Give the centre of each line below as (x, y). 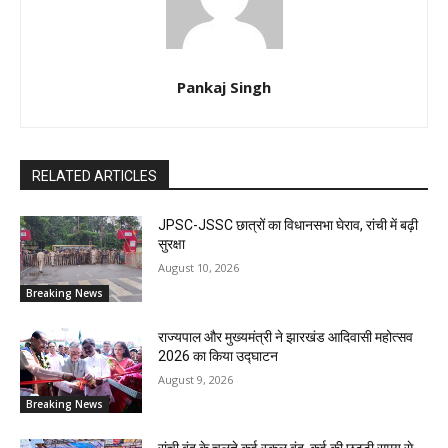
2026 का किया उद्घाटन (218, 355)
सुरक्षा (172, 244)
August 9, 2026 (196, 379)
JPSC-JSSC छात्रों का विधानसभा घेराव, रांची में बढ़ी (288, 225)
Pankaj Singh (224, 87)
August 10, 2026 (199, 268)
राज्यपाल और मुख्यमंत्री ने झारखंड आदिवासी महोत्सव (286, 336)
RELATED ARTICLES (94, 176)
